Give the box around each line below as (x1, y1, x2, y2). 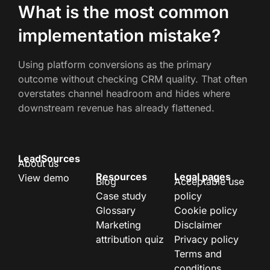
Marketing (96, 219, 142, 231)
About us (18, 157, 58, 170)
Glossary (96, 204, 136, 217)
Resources (96, 170, 148, 183)
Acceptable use (174, 175, 244, 188)
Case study (96, 190, 147, 202)
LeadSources (18, 152, 80, 165)
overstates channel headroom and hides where (18, 87, 230, 100)
